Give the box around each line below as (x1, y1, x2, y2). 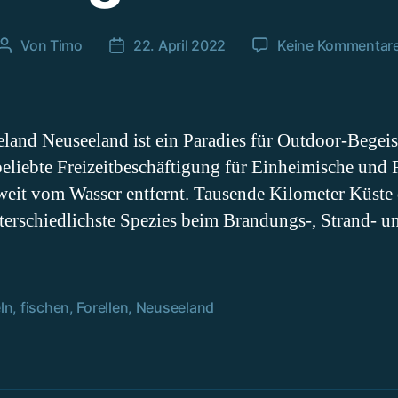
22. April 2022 (132, 36, 227, 54)
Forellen (76, 298, 129, 316)
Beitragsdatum (115, 37, 212, 56)
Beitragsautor (4, 37, 93, 56)
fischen (20, 298, 69, 316)
